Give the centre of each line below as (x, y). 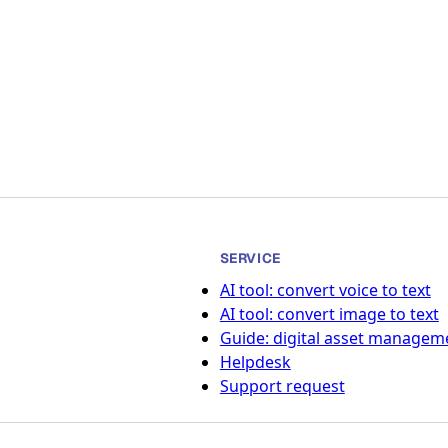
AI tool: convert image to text (329, 314)
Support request (282, 386)
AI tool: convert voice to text (325, 290)
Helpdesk (255, 362)
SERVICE (250, 257)
